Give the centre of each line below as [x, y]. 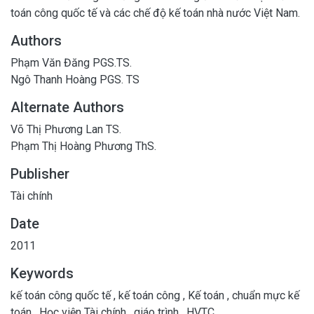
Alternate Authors [67, 107]
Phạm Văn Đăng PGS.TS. [71, 62]
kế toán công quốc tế [62, 295]
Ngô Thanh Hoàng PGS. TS [75, 79]
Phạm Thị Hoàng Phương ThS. [83, 146]
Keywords [42, 273]
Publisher [40, 173]
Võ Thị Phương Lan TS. [66, 129]
